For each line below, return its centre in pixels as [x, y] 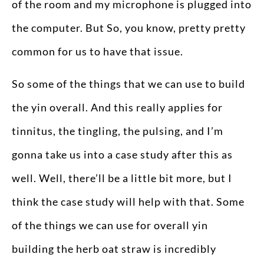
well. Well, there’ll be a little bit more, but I [122, 178]
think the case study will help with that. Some [128, 201]
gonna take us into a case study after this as [122, 154]
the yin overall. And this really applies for [117, 107]
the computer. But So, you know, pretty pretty [129, 28]
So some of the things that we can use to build [128, 83]
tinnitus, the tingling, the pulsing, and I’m [118, 131]
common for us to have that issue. [98, 52]
